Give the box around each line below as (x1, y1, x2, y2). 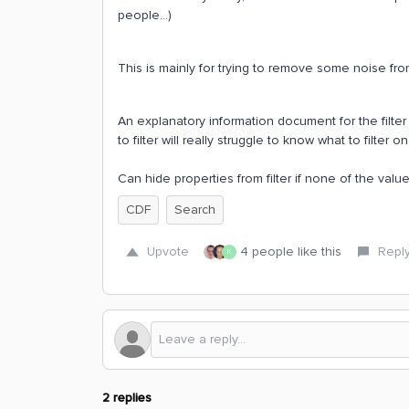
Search (174, 202, 215, 217)
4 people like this (240, 244, 341, 259)
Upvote (147, 244, 189, 259)
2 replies (102, 390, 152, 405)
